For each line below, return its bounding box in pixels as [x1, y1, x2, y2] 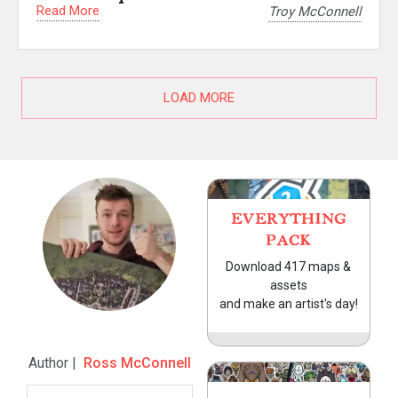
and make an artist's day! [219, 296, 358, 311]
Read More [36, 3, 99, 20]
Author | [28, 354, 84, 371]
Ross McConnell [83, 354, 191, 371]
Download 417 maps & [226, 259, 352, 274]
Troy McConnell [268, 3, 362, 20]
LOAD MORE [163, 89, 235, 106]
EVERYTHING [230, 211, 346, 227]
